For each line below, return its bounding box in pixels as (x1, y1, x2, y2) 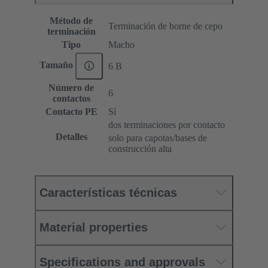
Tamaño (39, 60, 76, 71)
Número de (48, 82, 94, 93)
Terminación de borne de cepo (108, 20, 223, 31)
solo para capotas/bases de (108, 132, 207, 143)
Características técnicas (39, 185, 177, 199)
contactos (52, 93, 90, 103)
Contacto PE (45, 106, 98, 117)
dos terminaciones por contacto (108, 119, 225, 130)
